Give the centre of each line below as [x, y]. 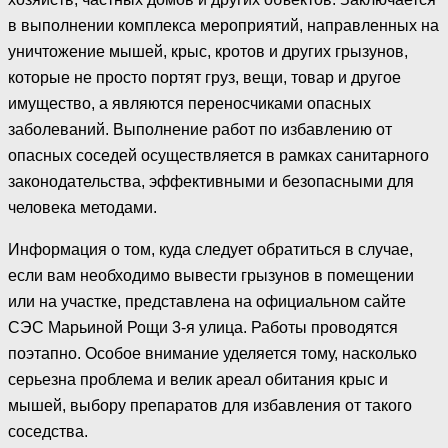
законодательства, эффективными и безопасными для [211, 182]
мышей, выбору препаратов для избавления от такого [210, 406]
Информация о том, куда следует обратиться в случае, [210, 250]
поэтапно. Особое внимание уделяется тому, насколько [212, 354]
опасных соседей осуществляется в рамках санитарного [218, 156]
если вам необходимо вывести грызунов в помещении [211, 276]
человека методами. [82, 208]
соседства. [48, 432]
